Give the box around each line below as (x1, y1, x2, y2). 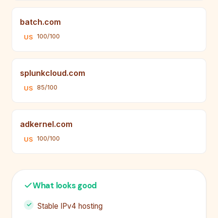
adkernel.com (20, 119, 73, 129)
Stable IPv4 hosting (37, 201, 103, 211)
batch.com (20, 17, 61, 27)
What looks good (33, 180, 97, 191)
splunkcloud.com (20, 68, 85, 78)
